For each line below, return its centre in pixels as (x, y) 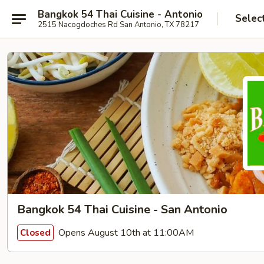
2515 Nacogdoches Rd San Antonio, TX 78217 (118, 24)
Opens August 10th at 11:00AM (125, 232)
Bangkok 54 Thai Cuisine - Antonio (120, 14)
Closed (35, 232)
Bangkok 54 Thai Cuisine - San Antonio (122, 209)
